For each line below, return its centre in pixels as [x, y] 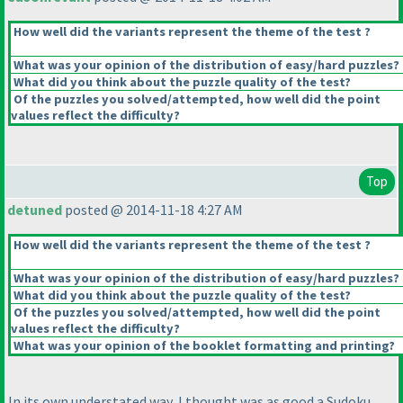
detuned [35, 210]
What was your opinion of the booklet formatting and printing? [203, 346]
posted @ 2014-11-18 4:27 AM [152, 210]
